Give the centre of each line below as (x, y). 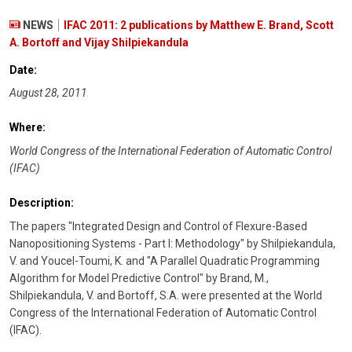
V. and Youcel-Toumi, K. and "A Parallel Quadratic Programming (165, 260)
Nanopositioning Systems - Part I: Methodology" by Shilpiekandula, (172, 243)
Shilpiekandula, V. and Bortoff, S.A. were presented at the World (166, 295)
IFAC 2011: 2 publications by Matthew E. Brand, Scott (199, 25)
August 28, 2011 (48, 93)
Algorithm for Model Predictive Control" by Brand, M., (139, 278)
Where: (27, 128)
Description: (42, 203)
